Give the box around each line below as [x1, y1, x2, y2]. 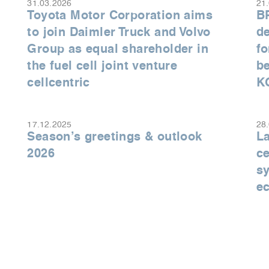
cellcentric [27, 75, 90, 90]
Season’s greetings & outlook [27, 129, 202, 144]
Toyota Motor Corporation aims [27, 8, 213, 23]
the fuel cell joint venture [27, 58, 178, 73]
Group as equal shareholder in [27, 41, 208, 56]
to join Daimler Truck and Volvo [27, 25, 211, 40]
